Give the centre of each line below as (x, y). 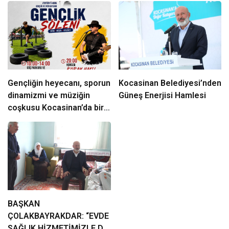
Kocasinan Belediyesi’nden (170, 83)
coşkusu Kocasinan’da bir (56, 108)
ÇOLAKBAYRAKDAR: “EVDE (58, 216)
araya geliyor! (33, 120)
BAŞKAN (24, 204)
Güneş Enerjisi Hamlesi (162, 96)
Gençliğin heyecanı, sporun (59, 83)
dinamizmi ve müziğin (49, 96)
